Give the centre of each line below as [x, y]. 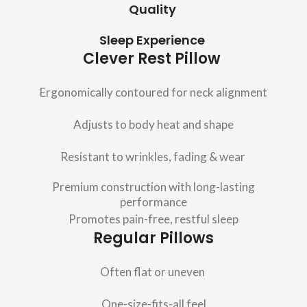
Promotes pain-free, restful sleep [153, 219]
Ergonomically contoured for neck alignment [153, 93]
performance [153, 202]
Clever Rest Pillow [152, 59]
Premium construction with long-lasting [153, 187]
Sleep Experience [152, 40]
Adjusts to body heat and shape [153, 125]
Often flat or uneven [152, 272]
